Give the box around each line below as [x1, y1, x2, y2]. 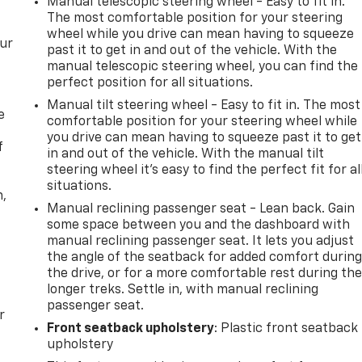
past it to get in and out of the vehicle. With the [47, 44, 338, 57]
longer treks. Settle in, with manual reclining [47, 283, 319, 297]
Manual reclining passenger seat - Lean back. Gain [47, 202, 356, 216]
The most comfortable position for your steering [47, 11, 343, 25]
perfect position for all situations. [47, 76, 254, 90]
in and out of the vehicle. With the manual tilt [47, 147, 325, 161]
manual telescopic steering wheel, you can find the [47, 60, 359, 74]
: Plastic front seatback [214, 322, 359, 335]
